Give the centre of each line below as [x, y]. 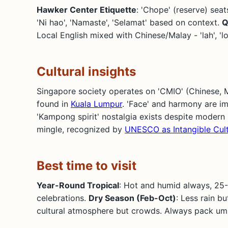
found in [54, 104]
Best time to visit [87, 165]
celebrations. [63, 198]
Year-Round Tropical [78, 185]
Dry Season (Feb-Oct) [132, 198]
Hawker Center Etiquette [87, 9]
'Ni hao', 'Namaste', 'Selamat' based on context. [129, 22]
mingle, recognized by [81, 129]
